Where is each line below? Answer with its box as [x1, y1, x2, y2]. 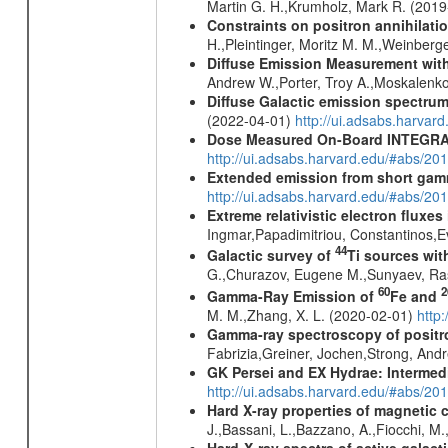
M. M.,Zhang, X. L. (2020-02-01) [206, 304, 417, 325]
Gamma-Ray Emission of [206, 285, 378, 306]
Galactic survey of [206, 245, 335, 266]
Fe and [389, 285, 441, 306]
